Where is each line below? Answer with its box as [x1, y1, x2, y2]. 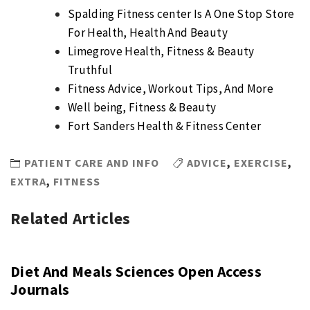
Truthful [68, 62, 113, 77]
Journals [10, 280, 70, 299]
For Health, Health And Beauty [68, 25, 228, 40]
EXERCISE [234, 155, 288, 170]
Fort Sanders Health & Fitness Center [68, 118, 262, 134]
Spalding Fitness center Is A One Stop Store [68, 6, 295, 21]
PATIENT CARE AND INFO [24, 155, 159, 170]
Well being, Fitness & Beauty [68, 100, 217, 115]
